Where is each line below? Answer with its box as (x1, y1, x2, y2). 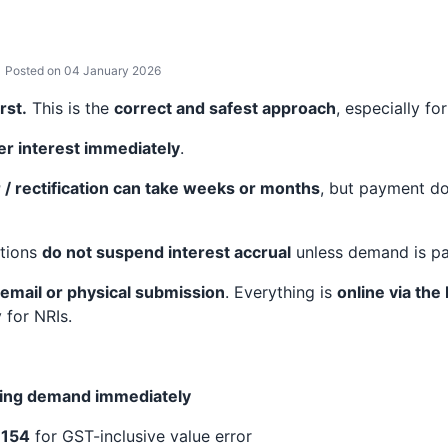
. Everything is (224, 282, 337, 302)
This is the (26, 98, 114, 118)
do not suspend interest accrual (41, 242, 291, 262)
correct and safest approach (113, 98, 336, 118)
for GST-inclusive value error (29, 426, 252, 446)
